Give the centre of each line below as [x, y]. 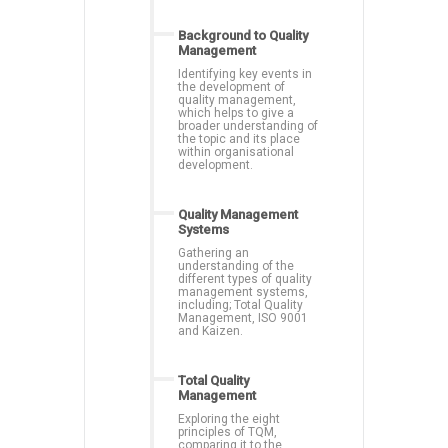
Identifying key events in [245, 73]
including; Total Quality [240, 304]
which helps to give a [236, 112]
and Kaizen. [210, 330]
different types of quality [245, 278]
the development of [231, 86]
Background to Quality [243, 35]
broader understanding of [248, 125]
